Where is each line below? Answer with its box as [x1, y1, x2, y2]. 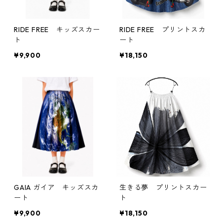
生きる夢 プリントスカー [119, 183, 207, 192]
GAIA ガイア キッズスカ [14, 183, 99, 192]
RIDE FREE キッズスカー [14, 25, 100, 35]
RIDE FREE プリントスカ [119, 25, 206, 35]
